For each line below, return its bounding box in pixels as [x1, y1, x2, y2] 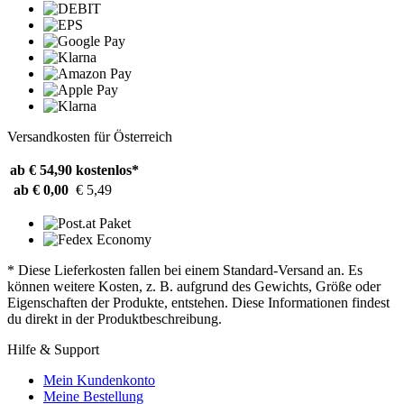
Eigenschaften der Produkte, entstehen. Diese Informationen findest [7, 294, 390, 310]
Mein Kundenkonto [43, 372, 155, 388]
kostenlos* [76, 161, 139, 178]
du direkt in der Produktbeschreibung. [7, 310, 222, 326]
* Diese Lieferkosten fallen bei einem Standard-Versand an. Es [7, 262, 363, 278]
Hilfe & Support [7, 341, 99, 357]
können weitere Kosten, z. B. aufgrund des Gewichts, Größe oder [7, 278, 381, 294]
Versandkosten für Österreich [7, 128, 172, 144]
